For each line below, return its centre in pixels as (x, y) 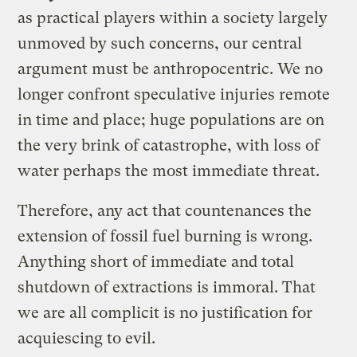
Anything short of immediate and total (156, 261)
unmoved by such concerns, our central (160, 43)
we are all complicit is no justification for (165, 312)
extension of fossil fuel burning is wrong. (165, 236)
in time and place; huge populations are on (171, 120)
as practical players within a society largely (173, 18)
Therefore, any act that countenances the (165, 210)
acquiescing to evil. (87, 338)
